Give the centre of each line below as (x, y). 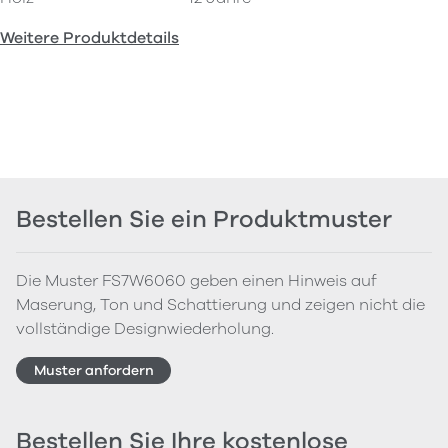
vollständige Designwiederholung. (145, 329)
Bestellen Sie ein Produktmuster (204, 219)
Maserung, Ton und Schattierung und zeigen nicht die (220, 305)
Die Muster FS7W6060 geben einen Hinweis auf (196, 281)
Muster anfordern (93, 370)
